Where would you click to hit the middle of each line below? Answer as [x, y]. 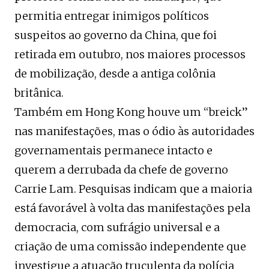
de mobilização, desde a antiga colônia [115, 74]
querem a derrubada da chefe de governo [121, 170]
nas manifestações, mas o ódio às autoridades [134, 131]
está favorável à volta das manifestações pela [132, 208]
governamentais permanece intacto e [113, 151]
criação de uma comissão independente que [130, 247]
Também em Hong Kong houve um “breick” [131, 112]
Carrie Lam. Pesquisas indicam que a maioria [133, 189]
